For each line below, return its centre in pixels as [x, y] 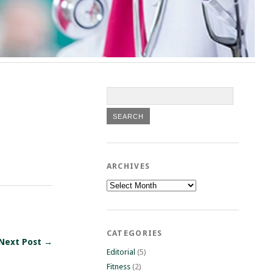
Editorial [121, 252]
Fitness [118, 266]
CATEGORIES [134, 233]
